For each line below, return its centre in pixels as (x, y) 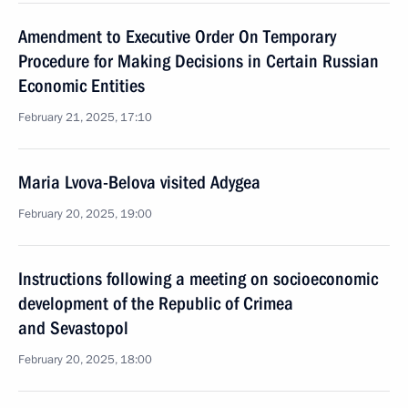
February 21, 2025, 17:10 (85, 117)
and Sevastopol (73, 328)
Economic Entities (82, 86)
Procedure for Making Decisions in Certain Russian (199, 61)
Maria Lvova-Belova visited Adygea (139, 182)
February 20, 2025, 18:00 (85, 360)
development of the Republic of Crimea (156, 303)
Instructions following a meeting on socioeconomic (198, 279)
